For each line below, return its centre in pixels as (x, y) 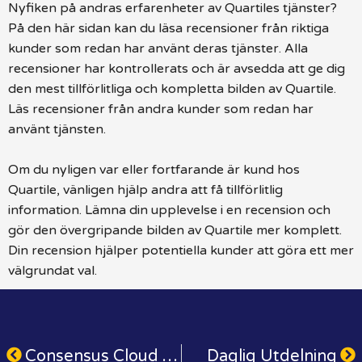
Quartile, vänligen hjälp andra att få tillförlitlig (145, 190)
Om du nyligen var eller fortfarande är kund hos (154, 170)
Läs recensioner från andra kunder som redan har (161, 109)
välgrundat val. (53, 271)
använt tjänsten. (57, 130)
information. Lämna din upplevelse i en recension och (169, 210)
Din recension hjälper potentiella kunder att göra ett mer (181, 251)
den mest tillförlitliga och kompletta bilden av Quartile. (172, 89)
